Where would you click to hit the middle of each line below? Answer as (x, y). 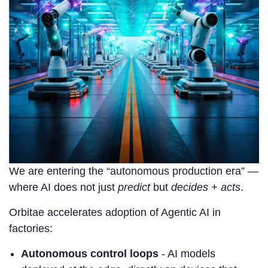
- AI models (188, 253)
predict (134, 187)
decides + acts (206, 187)
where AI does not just (63, 187)
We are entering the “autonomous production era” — (134, 171)
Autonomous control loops (91, 253)
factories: (31, 228)
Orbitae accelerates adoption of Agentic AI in (115, 212)
